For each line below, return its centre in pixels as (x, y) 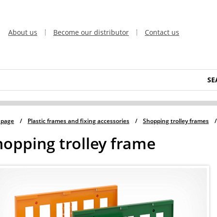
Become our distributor (91, 32)
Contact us (162, 32)
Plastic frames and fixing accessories (78, 121)
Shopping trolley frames (176, 121)
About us (23, 32)
